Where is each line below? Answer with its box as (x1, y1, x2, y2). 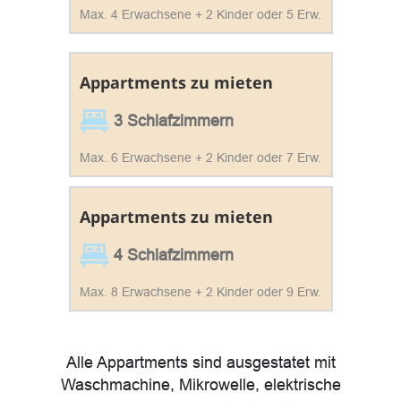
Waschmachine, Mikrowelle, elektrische (60, 376, 341, 395)
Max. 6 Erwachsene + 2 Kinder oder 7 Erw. (79, 149, 321, 165)
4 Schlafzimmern (108, 246, 234, 265)
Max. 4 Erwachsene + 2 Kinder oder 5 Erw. (79, 6, 321, 21)
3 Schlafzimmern (108, 111, 234, 130)
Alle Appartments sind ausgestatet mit (65, 354, 336, 372)
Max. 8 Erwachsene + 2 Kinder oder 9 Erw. (79, 285, 321, 300)
